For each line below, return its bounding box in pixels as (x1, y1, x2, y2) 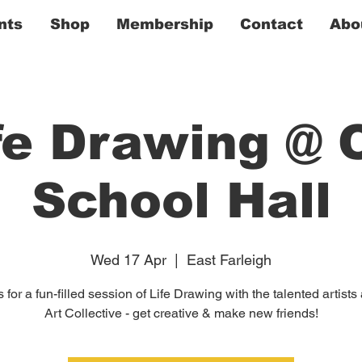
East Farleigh (187, 250, 271, 268)
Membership (116, 16, 213, 32)
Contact (239, 16, 303, 32)
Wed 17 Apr (90, 250, 166, 268)
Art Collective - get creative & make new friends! (44, 305, 318, 321)
